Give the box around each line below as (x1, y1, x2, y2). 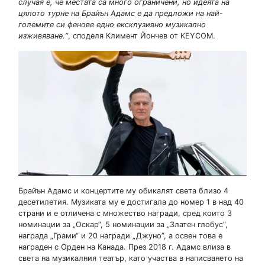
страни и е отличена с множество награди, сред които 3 (18, 209, 232, 218)
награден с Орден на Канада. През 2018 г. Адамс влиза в (18, 243, 231, 252)
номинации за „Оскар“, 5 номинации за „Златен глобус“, (18, 220, 228, 230)
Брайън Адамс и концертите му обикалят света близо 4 (18, 186, 228, 196)
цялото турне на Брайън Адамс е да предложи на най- (18, 8, 223, 18)
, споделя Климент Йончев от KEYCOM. (68, 31, 215, 40)
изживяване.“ (18, 31, 68, 40)
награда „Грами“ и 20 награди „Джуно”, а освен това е (18, 231, 222, 241)
